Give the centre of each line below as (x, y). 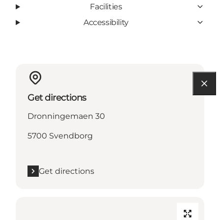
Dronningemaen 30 (66, 116)
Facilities (106, 6)
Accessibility (106, 22)
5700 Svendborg (60, 136)
